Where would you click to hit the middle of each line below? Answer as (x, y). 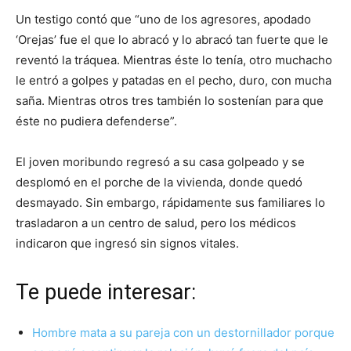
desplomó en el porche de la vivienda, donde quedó (159, 183)
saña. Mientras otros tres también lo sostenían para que (170, 101)
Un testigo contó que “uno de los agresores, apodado (163, 20)
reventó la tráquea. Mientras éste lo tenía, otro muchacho (174, 60)
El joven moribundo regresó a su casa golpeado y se (160, 162)
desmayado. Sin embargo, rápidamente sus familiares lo (170, 203)
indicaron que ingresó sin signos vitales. (127, 244)
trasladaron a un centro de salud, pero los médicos (156, 223)
